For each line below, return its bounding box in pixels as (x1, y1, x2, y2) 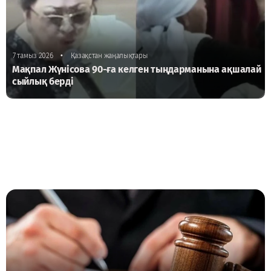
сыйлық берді (12, 75, 74, 87)
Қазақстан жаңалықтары (68, 51, 148, 60)
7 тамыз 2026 (13, 51, 53, 60)
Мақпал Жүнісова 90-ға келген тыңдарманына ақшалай (12, 63, 261, 75)
